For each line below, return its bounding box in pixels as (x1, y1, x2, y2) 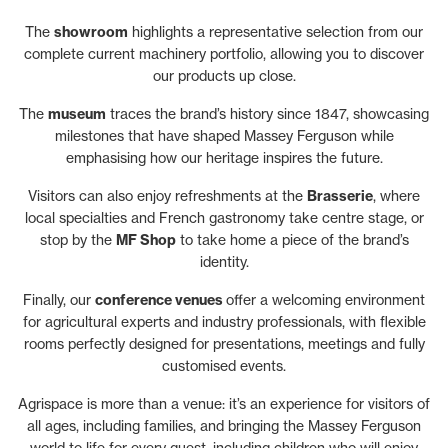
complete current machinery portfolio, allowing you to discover (24, 45, 424, 62)
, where (373, 187, 420, 204)
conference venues (95, 291, 226, 309)
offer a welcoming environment (226, 291, 425, 308)
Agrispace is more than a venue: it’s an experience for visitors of (18, 395, 430, 412)
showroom (54, 23, 128, 41)
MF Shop (115, 231, 176, 249)
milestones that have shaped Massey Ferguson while (54, 127, 394, 144)
